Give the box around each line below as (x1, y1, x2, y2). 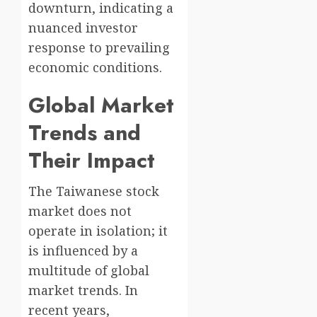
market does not (28, 202, 132, 220)
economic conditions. (28, 59, 162, 76)
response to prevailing (28, 39, 170, 57)
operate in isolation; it (28, 222, 168, 240)
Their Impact (28, 145, 155, 176)
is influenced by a (28, 242, 138, 260)
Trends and (28, 117, 141, 149)
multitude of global (28, 262, 149, 279)
